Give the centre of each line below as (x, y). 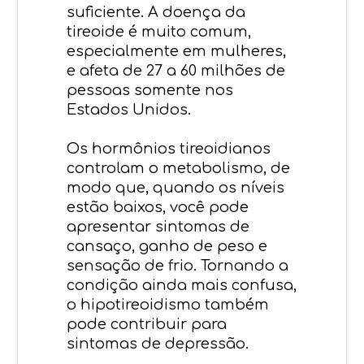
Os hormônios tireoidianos (169, 148)
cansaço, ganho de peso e (167, 246)
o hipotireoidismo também (168, 304)
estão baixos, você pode (158, 207)
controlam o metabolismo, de (179, 168)
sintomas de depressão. (158, 343)
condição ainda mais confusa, (182, 285)
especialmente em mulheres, (177, 51)
